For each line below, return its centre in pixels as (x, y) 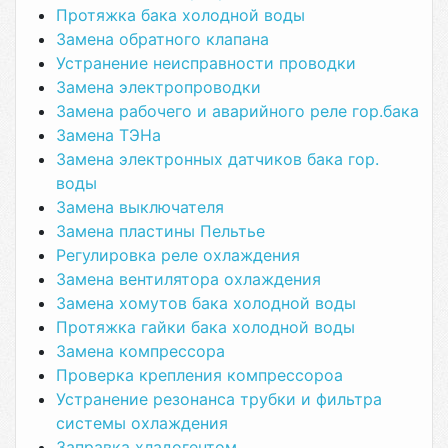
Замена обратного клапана (162, 39)
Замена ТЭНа (108, 135)
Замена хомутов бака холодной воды (206, 303)
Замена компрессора (143, 351)
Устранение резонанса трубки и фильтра (219, 399)
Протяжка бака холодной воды (180, 15)
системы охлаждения (142, 423)
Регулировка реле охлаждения (178, 255)
